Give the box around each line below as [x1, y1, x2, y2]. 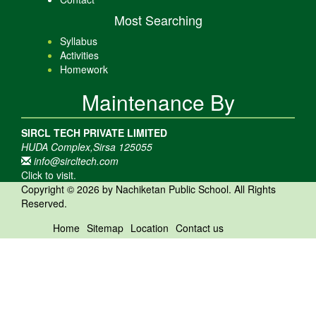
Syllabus [60, 34, 97, 48]
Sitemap [87, 221, 123, 235]
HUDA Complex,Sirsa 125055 [21, 140, 152, 154]
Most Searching [114, 11, 202, 29]
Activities [60, 48, 99, 62]
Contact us [176, 221, 224, 235]
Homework [60, 62, 108, 76]
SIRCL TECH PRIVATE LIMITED [21, 126, 167, 140]
